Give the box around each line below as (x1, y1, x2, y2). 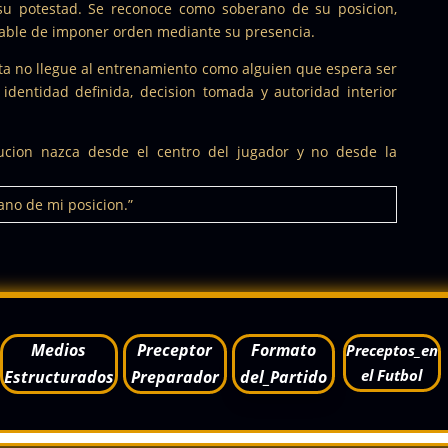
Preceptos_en (345, 339, 438, 360)
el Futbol (361, 364, 423, 385)
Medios (31, 338, 87, 361)
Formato (250, 338, 316, 361)
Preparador (130, 365, 219, 388)
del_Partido (239, 365, 327, 388)
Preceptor (137, 338, 213, 361)
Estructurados (3, 365, 114, 388)
